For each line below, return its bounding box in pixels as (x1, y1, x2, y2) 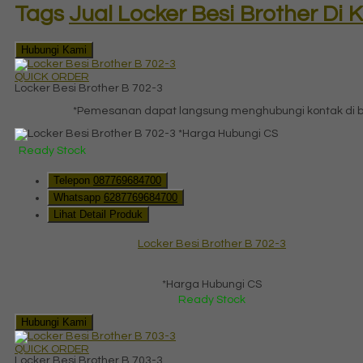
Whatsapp (53, 190, 104, 203)
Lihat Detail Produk (53, 207, 143, 220)
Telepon (53, 173, 93, 186)
